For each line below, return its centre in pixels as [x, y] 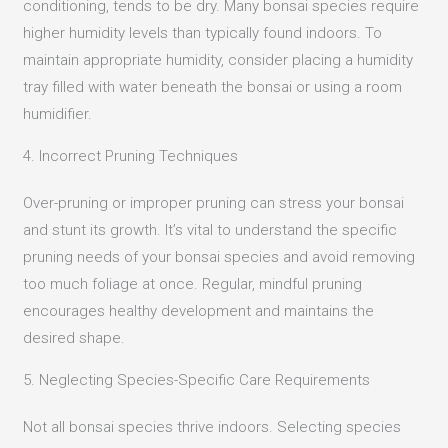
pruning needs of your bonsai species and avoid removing [219, 256]
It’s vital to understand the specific [281, 229]
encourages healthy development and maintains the [199, 310]
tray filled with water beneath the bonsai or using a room [213, 86]
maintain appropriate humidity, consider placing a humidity [218, 59]
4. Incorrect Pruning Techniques [131, 155]
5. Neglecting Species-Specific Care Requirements [197, 379]
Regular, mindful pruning [282, 283]
